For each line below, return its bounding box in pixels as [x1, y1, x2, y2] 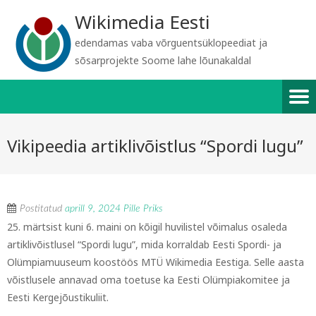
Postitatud [20, 204, 65, 214]
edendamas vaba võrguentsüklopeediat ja [75, 36, 267, 49]
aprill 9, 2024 [65, 204, 121, 214]
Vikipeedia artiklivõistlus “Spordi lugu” [7, 134, 303, 157]
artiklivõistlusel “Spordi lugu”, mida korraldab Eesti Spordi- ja [7, 238, 281, 251]
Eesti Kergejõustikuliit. [7, 291, 109, 304]
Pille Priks [123, 204, 163, 214]
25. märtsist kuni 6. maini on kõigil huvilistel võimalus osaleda [7, 220, 287, 233]
